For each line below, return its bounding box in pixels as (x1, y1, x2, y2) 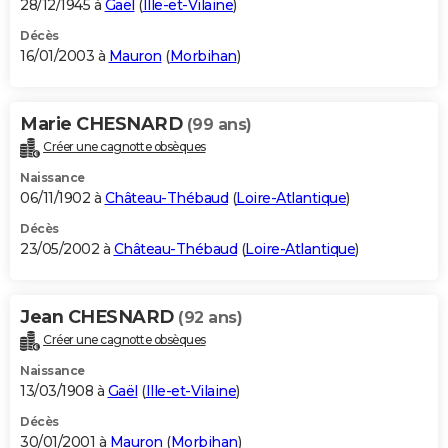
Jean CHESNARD (20, 306, 178, 329)
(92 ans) (178, 308, 242, 328)
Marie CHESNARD (20, 113, 187, 136)
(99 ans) (186, 115, 252, 135)
